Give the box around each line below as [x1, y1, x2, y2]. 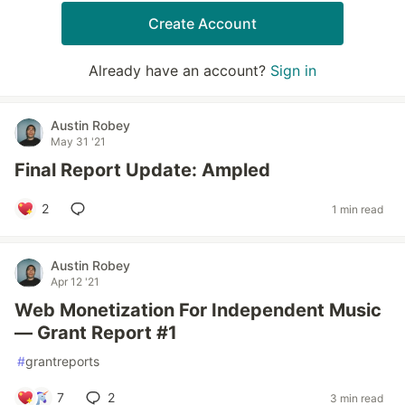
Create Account [148, 14, 257, 33]
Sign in [270, 61, 316, 80]
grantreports [25, 353, 99, 369]
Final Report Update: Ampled [14, 159, 270, 181]
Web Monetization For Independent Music [14, 299, 381, 321]
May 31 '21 [51, 135, 106, 148]
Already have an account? [89, 61, 270, 80]
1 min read [332, 202, 383, 216]
